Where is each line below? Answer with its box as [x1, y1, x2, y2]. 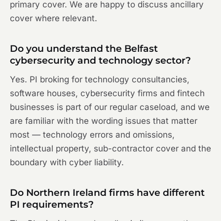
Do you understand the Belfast [10, 43, 158, 55]
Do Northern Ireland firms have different [10, 187, 205, 199]
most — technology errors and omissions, [10, 130, 175, 140]
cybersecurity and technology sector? [10, 55, 191, 67]
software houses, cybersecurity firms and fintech [10, 88, 205, 99]
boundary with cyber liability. [10, 157, 124, 168]
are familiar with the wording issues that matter [10, 116, 197, 126]
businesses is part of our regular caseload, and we [10, 102, 210, 112]
